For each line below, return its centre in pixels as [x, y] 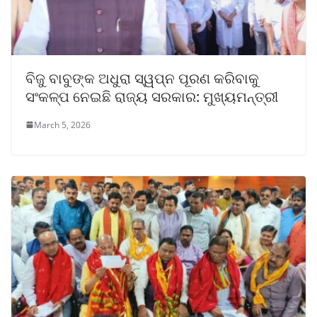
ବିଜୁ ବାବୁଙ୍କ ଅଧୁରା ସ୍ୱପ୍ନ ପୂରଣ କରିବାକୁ [142, 78]
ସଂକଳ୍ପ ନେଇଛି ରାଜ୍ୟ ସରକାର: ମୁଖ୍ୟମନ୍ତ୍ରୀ [152, 96]
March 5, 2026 [62, 125]
